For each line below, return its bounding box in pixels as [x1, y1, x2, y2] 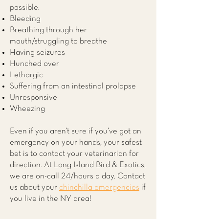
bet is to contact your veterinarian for [10, 150, 139, 157]
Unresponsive [10, 94, 57, 101]
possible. [10, 4, 40, 11]
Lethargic [10, 71, 43, 79]
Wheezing [10, 105, 45, 112]
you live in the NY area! [10, 195, 91, 202]
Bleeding [10, 15, 41, 22]
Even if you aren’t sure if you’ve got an [10, 128, 141, 135]
